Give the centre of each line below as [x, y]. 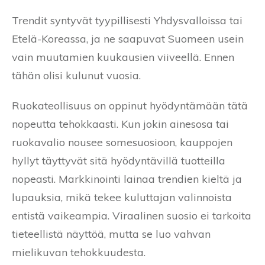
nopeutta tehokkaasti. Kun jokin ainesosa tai [120, 124]
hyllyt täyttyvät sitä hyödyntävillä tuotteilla [119, 160]
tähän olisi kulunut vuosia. [76, 75]
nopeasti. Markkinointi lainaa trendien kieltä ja [127, 179]
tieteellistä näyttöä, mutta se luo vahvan [111, 234]
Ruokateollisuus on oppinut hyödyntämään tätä [130, 105]
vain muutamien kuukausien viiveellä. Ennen [123, 57]
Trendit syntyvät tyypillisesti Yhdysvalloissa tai [127, 20]
